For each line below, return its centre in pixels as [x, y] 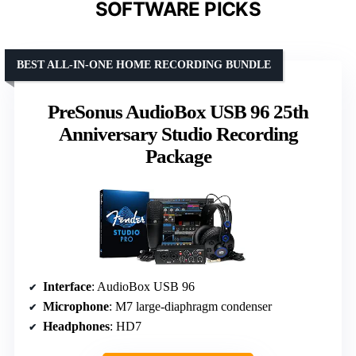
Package [178, 156]
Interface [67, 287]
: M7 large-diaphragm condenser [190, 307]
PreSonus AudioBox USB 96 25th [178, 111]
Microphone [76, 307]
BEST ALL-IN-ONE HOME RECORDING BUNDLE [144, 64]
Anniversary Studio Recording [178, 133]
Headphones [76, 327]
